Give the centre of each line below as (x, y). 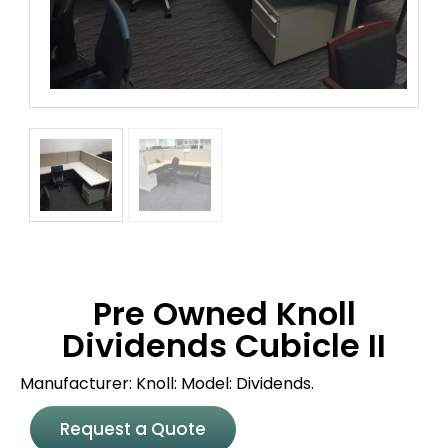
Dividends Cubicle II (224, 345)
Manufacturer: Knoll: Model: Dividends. (167, 383)
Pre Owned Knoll (224, 313)
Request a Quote (133, 428)
